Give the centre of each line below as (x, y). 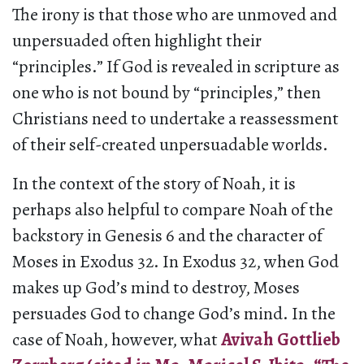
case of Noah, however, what (117, 340)
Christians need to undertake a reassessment (175, 119)
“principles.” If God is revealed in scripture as (176, 67)
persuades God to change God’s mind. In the (174, 314)
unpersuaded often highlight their (137, 41)
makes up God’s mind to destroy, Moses (156, 288)
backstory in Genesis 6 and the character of (167, 236)
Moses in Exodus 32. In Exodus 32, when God (175, 262)
